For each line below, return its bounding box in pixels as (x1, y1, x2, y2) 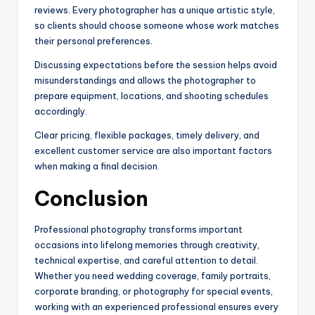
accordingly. (34, 105, 87, 117)
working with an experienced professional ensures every (34, 301, 278, 313)
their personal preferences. (34, 35, 153, 47)
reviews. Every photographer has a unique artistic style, (34, 4, 275, 16)
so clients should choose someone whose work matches (34, 20, 279, 32)
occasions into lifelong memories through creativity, (34, 239, 259, 251)
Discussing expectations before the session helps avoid (34, 59, 277, 71)
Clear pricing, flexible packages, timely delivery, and (34, 129, 259, 141)
